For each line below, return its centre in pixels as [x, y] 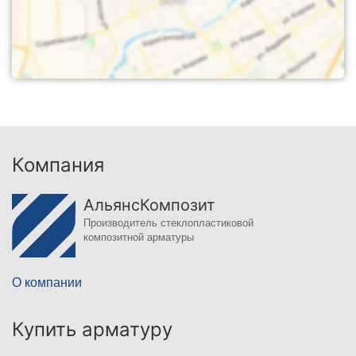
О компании [47, 282]
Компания [58, 164]
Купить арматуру [92, 329]
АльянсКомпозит [149, 205]
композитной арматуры [139, 237]
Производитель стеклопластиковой [168, 222]
